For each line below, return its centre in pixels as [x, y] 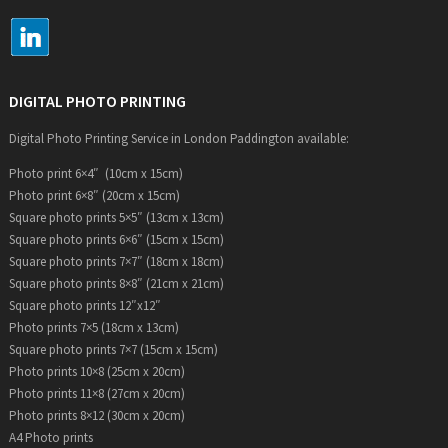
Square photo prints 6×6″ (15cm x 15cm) [116, 239]
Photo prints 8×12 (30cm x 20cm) [96, 415]
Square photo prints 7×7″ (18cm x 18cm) [116, 261]
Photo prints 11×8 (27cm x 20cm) [96, 393]
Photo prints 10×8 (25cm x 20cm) [96, 371]
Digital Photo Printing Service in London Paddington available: [178, 138]
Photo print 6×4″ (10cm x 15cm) [95, 173]
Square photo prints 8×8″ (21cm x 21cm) [116, 283]
